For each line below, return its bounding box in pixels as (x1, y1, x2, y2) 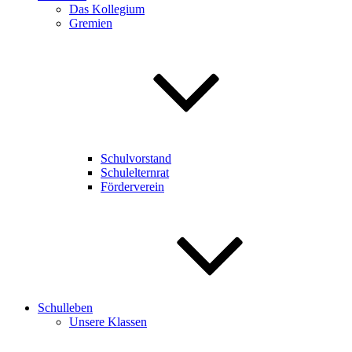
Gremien (69, 16, 112, 30)
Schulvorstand (101, 151, 171, 165)
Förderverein (101, 179, 164, 193)
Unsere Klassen (69, 314, 147, 328)
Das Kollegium (69, 2, 145, 16)
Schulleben (38, 300, 93, 314)
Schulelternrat (101, 165, 169, 179)
